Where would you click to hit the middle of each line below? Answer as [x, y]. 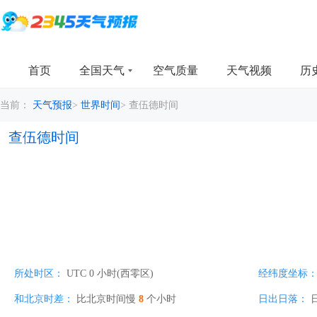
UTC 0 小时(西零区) [110, 273]
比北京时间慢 [108, 299]
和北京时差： [44, 299]
